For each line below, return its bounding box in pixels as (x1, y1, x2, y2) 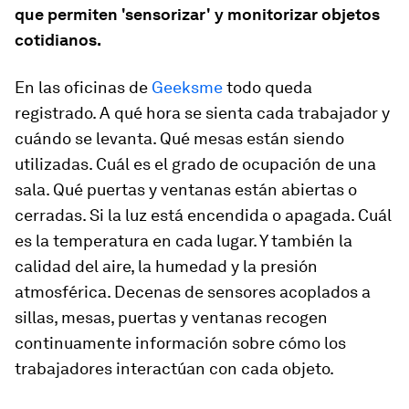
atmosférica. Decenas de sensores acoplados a (15, 282, 371, 301)
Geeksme (152, 78, 223, 97)
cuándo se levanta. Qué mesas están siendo (15, 129, 344, 148)
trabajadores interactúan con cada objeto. (15, 359, 334, 378)
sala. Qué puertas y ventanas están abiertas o (15, 180, 357, 199)
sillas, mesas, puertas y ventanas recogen (15, 308, 328, 327)
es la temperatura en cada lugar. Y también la (15, 231, 352, 250)
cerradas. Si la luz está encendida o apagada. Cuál (15, 205, 392, 225)
